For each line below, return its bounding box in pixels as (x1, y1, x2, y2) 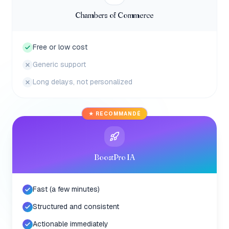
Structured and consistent (33, 202, 119, 211)
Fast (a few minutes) (33, 185, 100, 194)
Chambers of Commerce (75, 10, 154, 20)
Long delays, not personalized (33, 77, 132, 86)
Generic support (33, 60, 86, 69)
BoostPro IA (94, 152, 135, 162)
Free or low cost (33, 42, 87, 52)
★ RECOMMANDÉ (88, 110, 141, 117)
